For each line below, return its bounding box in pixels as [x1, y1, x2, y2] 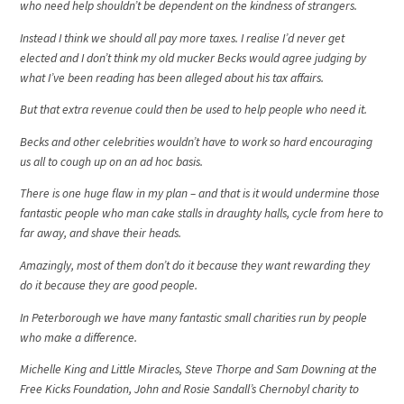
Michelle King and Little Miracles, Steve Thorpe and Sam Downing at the [20, 362, 378, 378]
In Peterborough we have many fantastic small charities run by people [20, 309, 368, 326]
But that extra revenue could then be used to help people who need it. [20, 102, 368, 118]
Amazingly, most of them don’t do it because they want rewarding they [20, 258, 371, 274]
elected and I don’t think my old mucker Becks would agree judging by [20, 50, 367, 66]
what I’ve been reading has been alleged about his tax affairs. [20, 69, 325, 86]
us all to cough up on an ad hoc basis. [20, 153, 204, 170]
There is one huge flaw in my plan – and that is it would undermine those [20, 186, 381, 202]
